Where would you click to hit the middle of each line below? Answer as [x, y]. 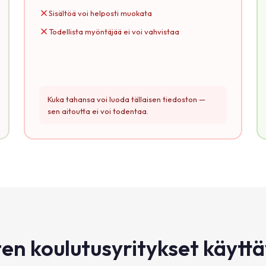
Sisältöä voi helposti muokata [100, 13]
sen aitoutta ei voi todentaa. [98, 111]
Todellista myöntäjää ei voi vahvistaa [114, 31]
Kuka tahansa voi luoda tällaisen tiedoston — [126, 99]
